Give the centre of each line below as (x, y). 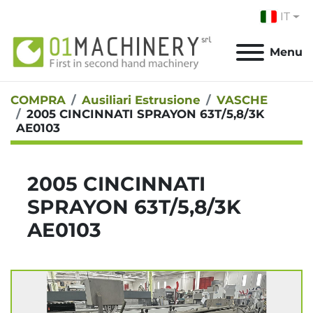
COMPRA (38, 100)
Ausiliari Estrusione (141, 100)
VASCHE (242, 100)
